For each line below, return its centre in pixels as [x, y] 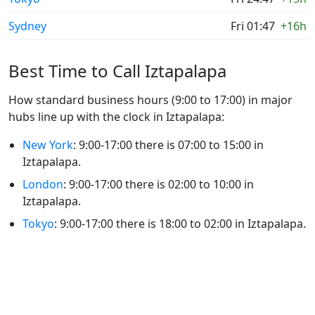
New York [48, 145]
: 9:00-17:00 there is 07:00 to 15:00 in [168, 145]
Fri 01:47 [253, 26]
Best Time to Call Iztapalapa [117, 71]
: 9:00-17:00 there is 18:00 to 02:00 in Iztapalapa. [180, 224]
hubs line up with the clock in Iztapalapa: [116, 117]
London [43, 184]
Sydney [27, 26]
